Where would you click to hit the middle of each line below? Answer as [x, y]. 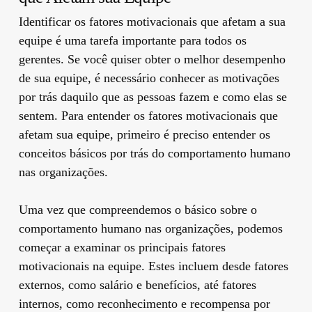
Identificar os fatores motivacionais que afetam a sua [152, 21]
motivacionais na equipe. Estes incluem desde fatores [153, 266]
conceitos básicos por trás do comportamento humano [154, 153]
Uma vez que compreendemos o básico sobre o [138, 209]
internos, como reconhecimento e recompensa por [144, 303]
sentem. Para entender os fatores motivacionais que [148, 115]
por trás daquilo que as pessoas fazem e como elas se [153, 96]
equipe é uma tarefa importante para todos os [132, 40]
